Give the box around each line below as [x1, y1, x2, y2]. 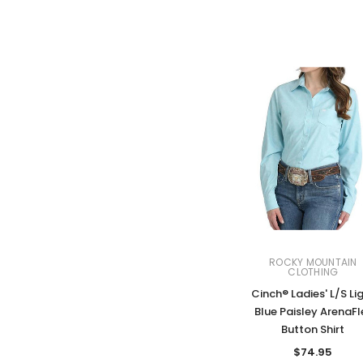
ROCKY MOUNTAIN [269, 255, 357, 270]
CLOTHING [288, 265, 339, 280]
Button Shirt [281, 322, 345, 338]
